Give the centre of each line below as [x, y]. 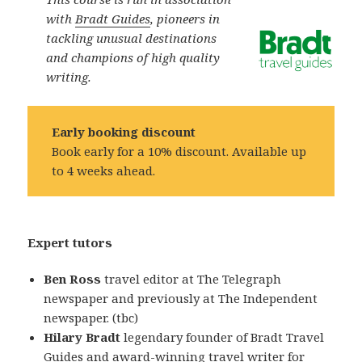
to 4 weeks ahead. [104, 170]
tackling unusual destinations [132, 38]
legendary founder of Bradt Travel [223, 337]
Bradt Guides [113, 18]
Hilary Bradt [82, 337]
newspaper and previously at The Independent [181, 298]
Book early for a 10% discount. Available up [179, 151]
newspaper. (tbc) [91, 317]
